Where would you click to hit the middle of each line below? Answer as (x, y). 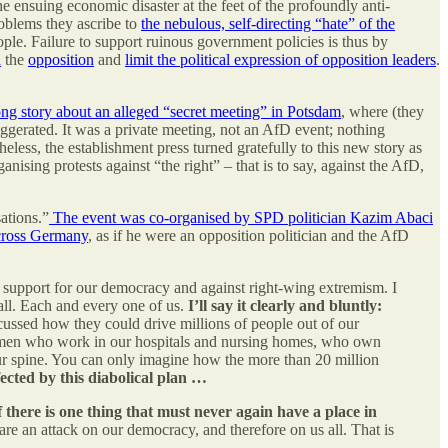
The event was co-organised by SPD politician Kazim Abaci (241, 217)
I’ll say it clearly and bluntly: (285, 305)
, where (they (382, 111)
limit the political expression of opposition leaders (280, 59)
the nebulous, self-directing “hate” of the (268, 23)
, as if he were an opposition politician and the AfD (248, 235)
